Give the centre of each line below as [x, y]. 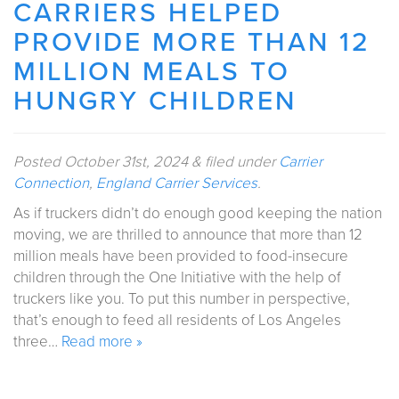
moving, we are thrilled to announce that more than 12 [188, 234]
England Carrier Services [177, 183]
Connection [51, 183]
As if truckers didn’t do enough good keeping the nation [198, 213]
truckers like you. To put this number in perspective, [182, 298]
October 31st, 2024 [126, 161]
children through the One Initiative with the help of [177, 277]
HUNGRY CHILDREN [155, 101]
